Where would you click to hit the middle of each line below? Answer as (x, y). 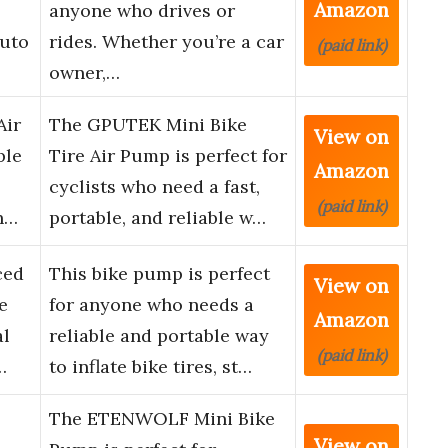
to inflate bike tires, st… (150, 367)
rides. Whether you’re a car (166, 42)
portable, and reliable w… (157, 218)
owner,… (84, 73)
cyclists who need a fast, (154, 187)
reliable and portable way (159, 336)
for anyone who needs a (151, 305)
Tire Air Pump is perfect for (168, 156)
